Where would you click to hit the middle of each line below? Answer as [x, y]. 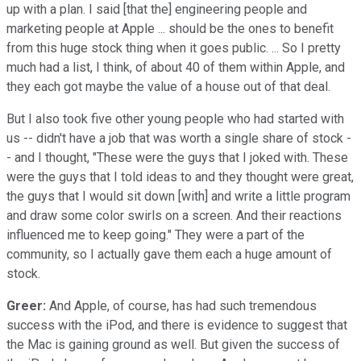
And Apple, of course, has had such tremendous [181, 305]
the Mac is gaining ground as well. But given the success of [173, 344]
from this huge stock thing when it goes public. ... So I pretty [174, 48]
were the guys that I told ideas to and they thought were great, [180, 176]
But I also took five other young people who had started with [175, 118]
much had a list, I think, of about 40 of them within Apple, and [176, 67]
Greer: [26, 305]
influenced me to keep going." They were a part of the [156, 234]
